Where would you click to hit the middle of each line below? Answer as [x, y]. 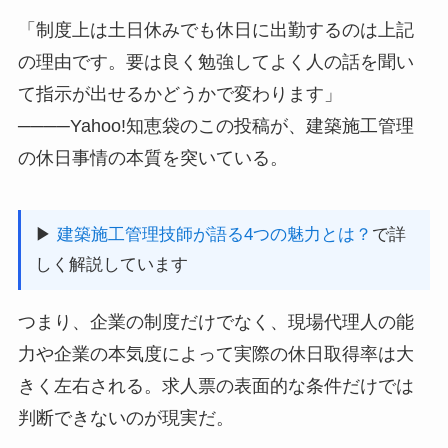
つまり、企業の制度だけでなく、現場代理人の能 [215, 321]
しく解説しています [111, 264]
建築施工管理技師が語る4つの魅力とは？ [214, 234]
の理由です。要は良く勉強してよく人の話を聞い [215, 62]
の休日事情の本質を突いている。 [152, 158]
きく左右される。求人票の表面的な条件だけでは [215, 385]
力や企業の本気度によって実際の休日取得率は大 [215, 353]
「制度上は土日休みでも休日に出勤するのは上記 [215, 30]
